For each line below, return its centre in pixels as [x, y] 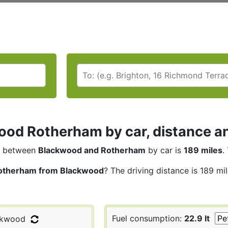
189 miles [203, 150]
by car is [165, 150]
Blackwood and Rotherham [92, 150]
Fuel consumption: [148, 218]
